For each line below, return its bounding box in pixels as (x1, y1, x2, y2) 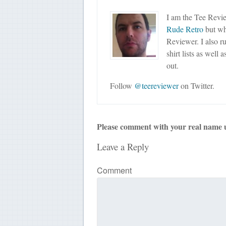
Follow (109, 80, 134, 91)
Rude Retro (166, 23, 203, 34)
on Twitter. (178, 80, 214, 91)
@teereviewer (134, 80, 179, 91)
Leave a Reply (96, 140, 149, 153)
